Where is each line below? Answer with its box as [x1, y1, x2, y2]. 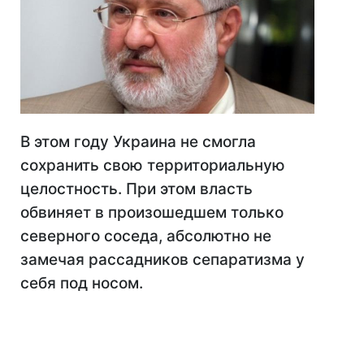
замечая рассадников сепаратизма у [20, 250, 305, 270]
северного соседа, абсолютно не [20, 227, 271, 246]
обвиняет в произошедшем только [20, 203, 284, 223]
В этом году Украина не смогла [20, 132, 256, 152]
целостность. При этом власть [20, 180, 253, 199]
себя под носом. [20, 274, 143, 293]
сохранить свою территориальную [20, 156, 285, 175]
